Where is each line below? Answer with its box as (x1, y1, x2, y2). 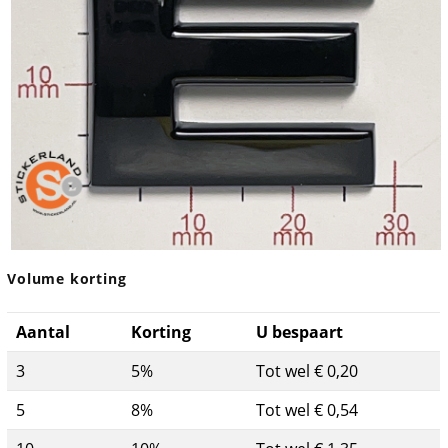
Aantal (16, 321, 71, 344)
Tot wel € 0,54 (256, 399, 359, 422)
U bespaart (256, 321, 344, 344)
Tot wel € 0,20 (256, 360, 359, 383)
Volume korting (7, 270, 127, 289)
